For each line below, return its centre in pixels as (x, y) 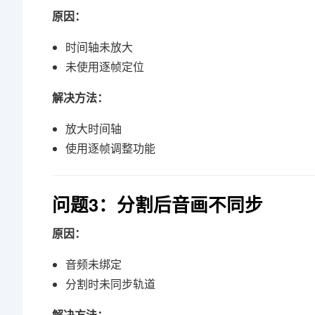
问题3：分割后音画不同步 (157, 204)
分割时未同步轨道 (111, 284)
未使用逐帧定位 (105, 67)
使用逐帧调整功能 (111, 148)
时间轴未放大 (99, 47)
